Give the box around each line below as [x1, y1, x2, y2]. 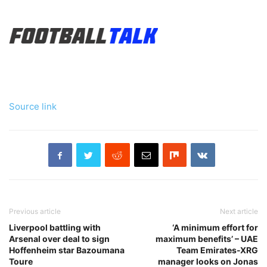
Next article [220, 207, 258, 216]
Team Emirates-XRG [176, 245, 258, 256]
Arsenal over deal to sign [9, 234, 110, 244]
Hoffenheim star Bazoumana [9, 245, 125, 256]
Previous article [9, 207, 61, 216]
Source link [9, 101, 57, 113]
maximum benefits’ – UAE [156, 234, 258, 244]
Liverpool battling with [9, 222, 101, 233]
